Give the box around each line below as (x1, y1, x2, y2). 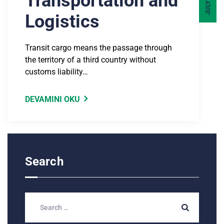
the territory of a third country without (25, 55, 156, 65)
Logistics (25, 11, 99, 32)
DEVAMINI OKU (25, 94, 80, 104)
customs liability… (25, 67, 88, 77)
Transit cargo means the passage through (25, 43, 172, 53)
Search (25, 154, 63, 169)
